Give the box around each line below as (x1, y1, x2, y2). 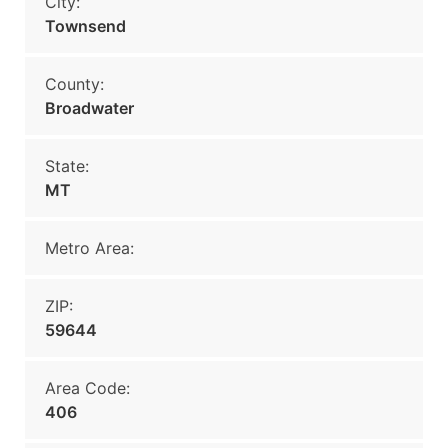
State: (45, 156, 89, 176)
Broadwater (45, 98, 134, 118)
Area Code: (45, 378, 130, 398)
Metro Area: (45, 238, 134, 258)
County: (45, 74, 104, 94)
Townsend (45, 16, 126, 36)
